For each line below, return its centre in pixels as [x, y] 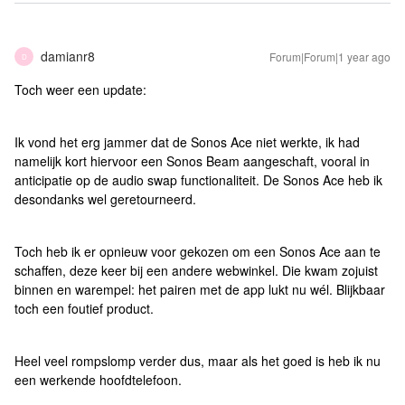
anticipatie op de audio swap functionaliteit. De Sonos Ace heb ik [198, 180]
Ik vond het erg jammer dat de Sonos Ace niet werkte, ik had [187, 142]
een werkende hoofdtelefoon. [98, 380]
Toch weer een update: [80, 90]
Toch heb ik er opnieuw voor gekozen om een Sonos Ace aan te [198, 252]
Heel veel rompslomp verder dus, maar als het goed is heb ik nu [198, 361]
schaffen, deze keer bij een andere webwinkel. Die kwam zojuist [196, 271]
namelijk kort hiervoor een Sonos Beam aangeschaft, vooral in [192, 161]
